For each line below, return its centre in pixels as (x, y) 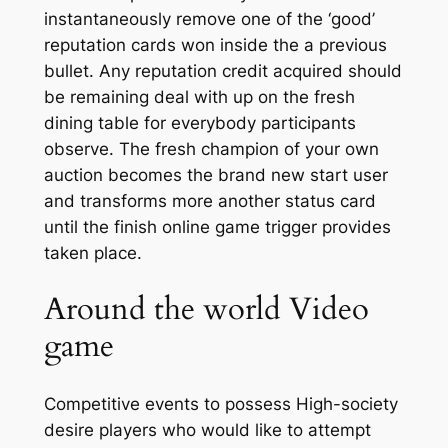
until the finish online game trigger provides (217, 226)
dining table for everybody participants (199, 122)
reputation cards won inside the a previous (215, 44)
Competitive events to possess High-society (220, 403)
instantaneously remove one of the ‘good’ (209, 18)
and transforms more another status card (209, 200)
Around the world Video (206, 309)
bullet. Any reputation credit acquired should (222, 70)
